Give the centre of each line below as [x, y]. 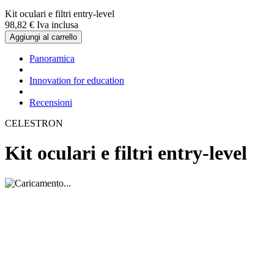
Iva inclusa [57, 24]
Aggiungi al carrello [43, 37]
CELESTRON [34, 123]
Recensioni [51, 102]
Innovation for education [77, 80]
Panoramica [52, 58]
